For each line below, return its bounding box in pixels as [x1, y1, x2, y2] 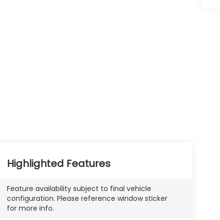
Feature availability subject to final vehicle [6, 184, 151, 193]
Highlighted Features [6, 157, 110, 171]
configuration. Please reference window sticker [6, 193, 167, 203]
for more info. [6, 203, 54, 213]
